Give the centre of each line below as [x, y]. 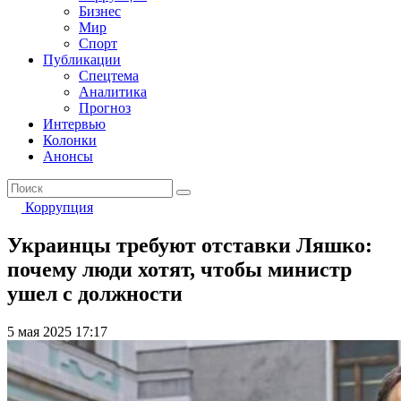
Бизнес [100, 11]
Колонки [70, 140]
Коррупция [59, 207]
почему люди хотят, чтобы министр [179, 269]
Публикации [82, 60]
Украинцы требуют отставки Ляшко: [190, 245]
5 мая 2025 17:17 [57, 331]
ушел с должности [95, 293]
